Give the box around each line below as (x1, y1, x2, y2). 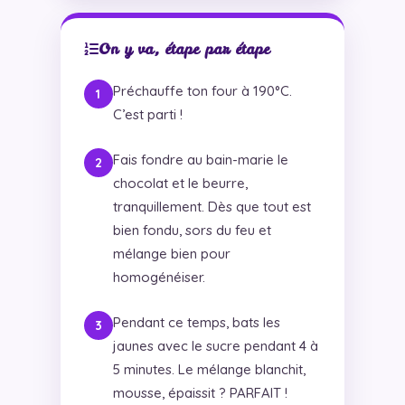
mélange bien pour (112, 244, 231, 262)
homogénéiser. (112, 268, 205, 286)
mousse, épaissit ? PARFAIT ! (112, 383, 287, 401)
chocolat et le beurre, (112, 174, 248, 192)
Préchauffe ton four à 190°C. (112, 81, 292, 99)
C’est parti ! (112, 105, 183, 123)
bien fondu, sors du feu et (112, 221, 271, 239)
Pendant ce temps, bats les (112, 313, 280, 331)
